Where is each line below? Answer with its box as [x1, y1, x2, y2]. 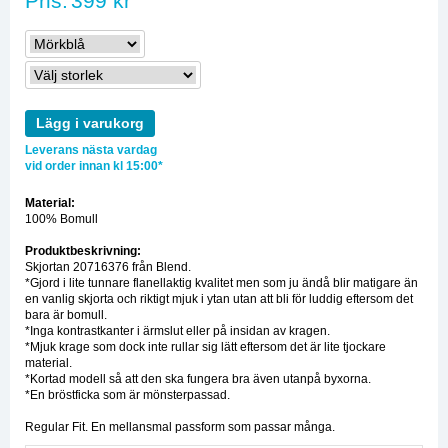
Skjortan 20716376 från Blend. [25, 260, 191, 275]
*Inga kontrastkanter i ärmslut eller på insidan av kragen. [25, 324, 330, 339]
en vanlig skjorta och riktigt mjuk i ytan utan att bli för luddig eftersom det [25, 292, 413, 307]
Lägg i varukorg [36, 115, 144, 132]
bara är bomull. [25, 308, 107, 323]
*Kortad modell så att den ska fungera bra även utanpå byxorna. [25, 372, 371, 387]
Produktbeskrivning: [25, 244, 141, 259]
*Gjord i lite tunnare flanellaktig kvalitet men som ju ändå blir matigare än [25, 276, 418, 291]
